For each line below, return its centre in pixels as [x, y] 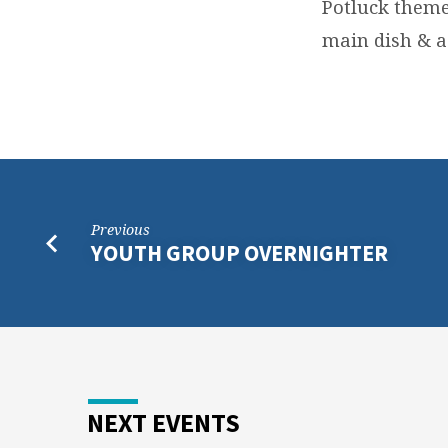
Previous [121, 230]
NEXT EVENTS [163, 422]
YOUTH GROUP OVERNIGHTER [240, 252]
